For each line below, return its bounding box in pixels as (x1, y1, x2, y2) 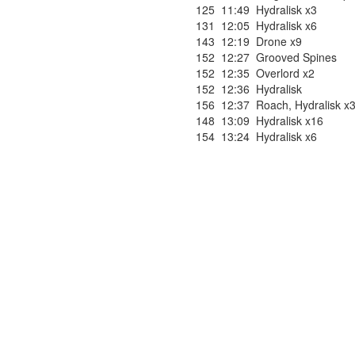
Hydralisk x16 (256, 113, 323, 128)
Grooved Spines (256, 49, 337, 65)
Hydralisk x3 (256, 2, 317, 17)
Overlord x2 (256, 65, 315, 81)
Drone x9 (256, 33, 302, 49)
